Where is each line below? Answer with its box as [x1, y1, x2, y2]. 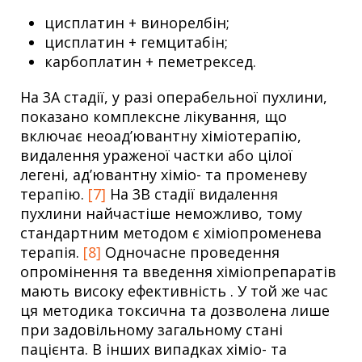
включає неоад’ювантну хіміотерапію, [20, 125, 301, 145]
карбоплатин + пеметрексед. [44, 51, 256, 71]
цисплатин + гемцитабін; [44, 32, 228, 52]
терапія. [20, 242, 83, 262]
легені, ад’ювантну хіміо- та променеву [20, 164, 307, 184]
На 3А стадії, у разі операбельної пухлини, [20, 86, 327, 107]
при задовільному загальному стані [20, 319, 283, 339]
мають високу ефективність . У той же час [20, 280, 328, 301]
